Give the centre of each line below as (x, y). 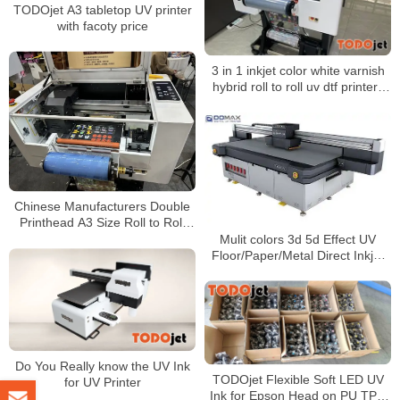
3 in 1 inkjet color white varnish (298, 70)
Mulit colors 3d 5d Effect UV (298, 239)
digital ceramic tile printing (298, 102)
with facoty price (102, 25)
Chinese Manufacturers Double (102, 207)
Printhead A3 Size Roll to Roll (102, 223)
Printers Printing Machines (298, 271)
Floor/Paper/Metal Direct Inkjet (298, 255)
